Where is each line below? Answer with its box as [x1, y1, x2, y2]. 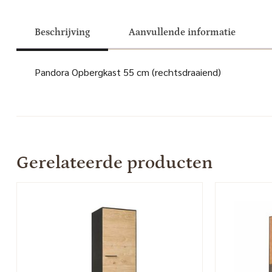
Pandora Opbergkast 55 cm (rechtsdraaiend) [34, 65, 221, 78]
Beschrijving [34, 26, 90, 38]
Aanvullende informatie [128, 26, 236, 38]
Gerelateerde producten [16, 152, 212, 173]
